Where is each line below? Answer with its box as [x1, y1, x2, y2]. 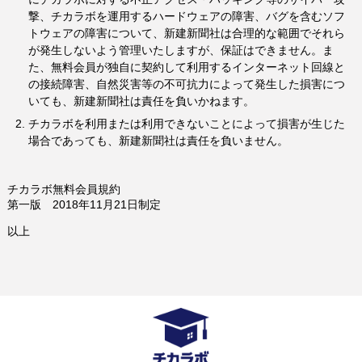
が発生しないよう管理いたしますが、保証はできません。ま [28, 44, 334, 57]
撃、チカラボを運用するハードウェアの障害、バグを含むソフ [28, 10, 345, 23]
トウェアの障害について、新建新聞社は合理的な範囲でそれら [28, 27, 345, 40]
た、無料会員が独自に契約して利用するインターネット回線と [28, 61, 345, 74]
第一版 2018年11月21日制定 [7, 198, 161, 212]
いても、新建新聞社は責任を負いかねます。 [28, 95, 255, 108]
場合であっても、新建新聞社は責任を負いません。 [28, 134, 288, 148]
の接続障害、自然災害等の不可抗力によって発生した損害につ [28, 78, 345, 91]
